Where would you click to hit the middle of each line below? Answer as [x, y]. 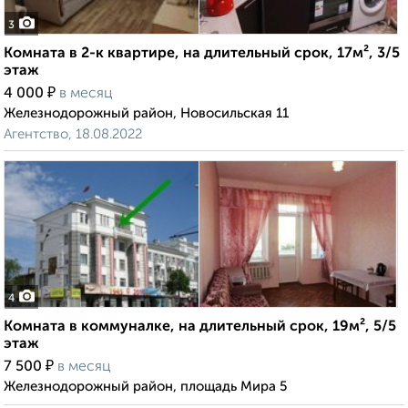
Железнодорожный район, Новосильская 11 [146, 114]
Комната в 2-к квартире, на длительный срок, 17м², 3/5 [202, 54]
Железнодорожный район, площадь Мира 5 [145, 387]
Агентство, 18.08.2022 [73, 135]
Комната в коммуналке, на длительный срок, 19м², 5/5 [200, 327]
